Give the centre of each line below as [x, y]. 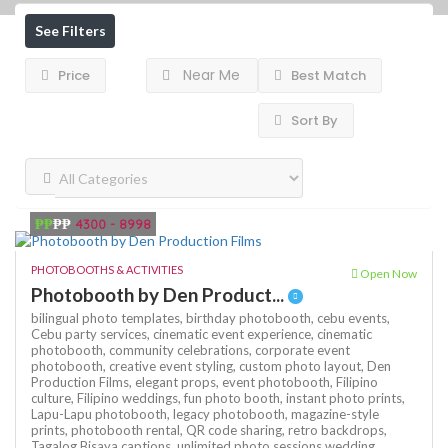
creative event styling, [174, 366]
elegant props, [178, 382]
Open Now [387, 274]
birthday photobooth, [251, 318]
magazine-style [335, 414]
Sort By [313, 120]
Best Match [327, 75]
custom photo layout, [303, 366]
